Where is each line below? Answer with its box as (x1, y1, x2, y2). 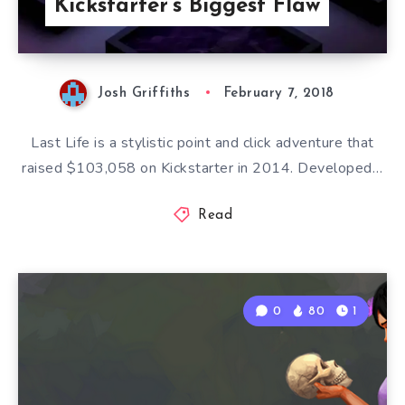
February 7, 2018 (223, 86, 334, 100)
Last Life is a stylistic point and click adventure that (31, 132, 374, 153)
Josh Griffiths (98, 86, 191, 100)
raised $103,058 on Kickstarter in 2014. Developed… (22, 157, 383, 178)
